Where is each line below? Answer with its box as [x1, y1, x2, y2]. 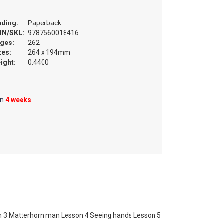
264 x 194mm [28, 48, 70, 56]
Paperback [28, 19, 61, 27]
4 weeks [5, 96, 31, 104]
